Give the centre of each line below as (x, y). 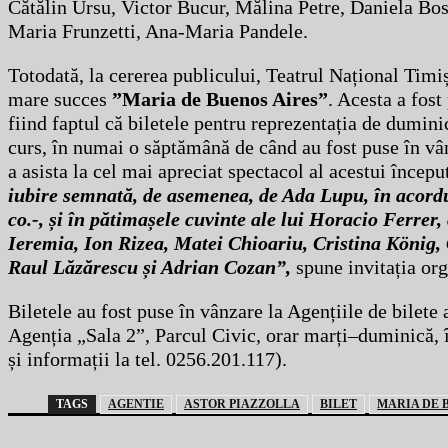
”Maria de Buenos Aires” (217, 99)
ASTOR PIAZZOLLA (242, 404)
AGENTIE (136, 404)
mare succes (57, 99)
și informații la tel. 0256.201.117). (147, 359)
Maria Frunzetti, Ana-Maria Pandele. (158, 31)
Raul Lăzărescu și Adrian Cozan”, (149, 267)
